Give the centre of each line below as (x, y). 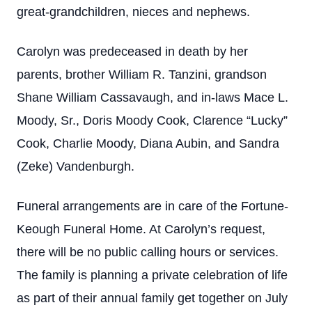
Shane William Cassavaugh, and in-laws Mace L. (153, 97)
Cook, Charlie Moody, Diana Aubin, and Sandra (148, 143)
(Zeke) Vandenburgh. (76, 166)
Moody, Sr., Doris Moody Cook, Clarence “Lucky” (152, 120)
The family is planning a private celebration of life (152, 275)
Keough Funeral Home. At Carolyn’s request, (141, 229)
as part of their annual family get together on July (152, 298)
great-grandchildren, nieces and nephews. (133, 12)
